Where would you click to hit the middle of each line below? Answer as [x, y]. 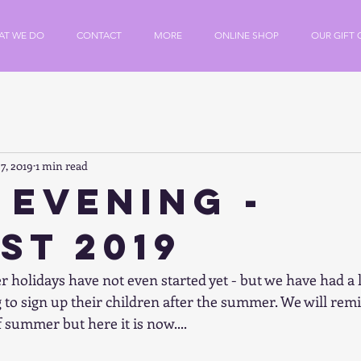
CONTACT [99, 35]
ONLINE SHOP [247, 35]
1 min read [62, 166]
